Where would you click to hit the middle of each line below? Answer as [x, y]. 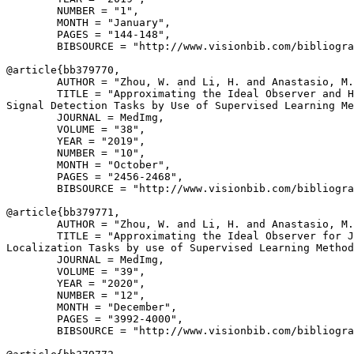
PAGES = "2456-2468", [95, 177]
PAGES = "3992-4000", [95, 319]
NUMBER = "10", [76, 153]
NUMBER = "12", [76, 295]
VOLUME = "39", [76, 271]
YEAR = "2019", [76, 141]
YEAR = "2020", [76, 283]
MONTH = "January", [88, 23]
